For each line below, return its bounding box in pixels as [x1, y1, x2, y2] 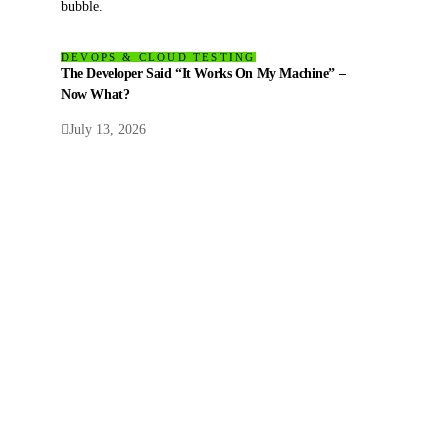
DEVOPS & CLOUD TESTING [61, 50, 256, 63]
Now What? [61, 86, 130, 102]
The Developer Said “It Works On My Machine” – [61, 65, 346, 81]
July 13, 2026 [69, 122, 147, 138]
